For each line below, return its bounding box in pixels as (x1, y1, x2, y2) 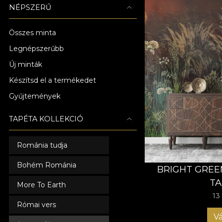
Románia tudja (17, 141, 67, 150)
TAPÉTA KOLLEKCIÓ (9, 114, 83, 123)
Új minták (9, 60, 42, 69)
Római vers (17, 200, 56, 209)
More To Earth (17, 180, 66, 189)
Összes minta (9, 28, 56, 37)
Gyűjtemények (9, 92, 60, 101)
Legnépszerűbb (9, 44, 64, 53)
